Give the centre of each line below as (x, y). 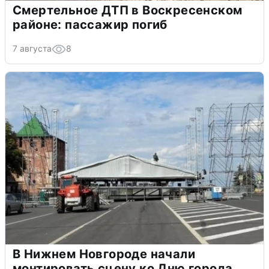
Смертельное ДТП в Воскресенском (128, 11)
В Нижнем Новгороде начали (104, 254)
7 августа (32, 49)
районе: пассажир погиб (90, 25)
